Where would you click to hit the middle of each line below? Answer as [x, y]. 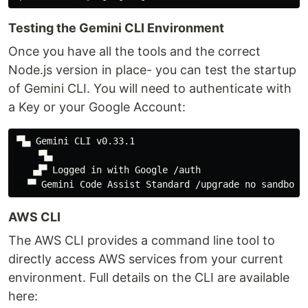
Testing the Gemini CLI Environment [116, 27]
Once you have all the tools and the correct [134, 51]
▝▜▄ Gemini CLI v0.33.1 [74, 141]
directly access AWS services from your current [146, 258]
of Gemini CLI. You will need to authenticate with [150, 88]
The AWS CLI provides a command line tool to [142, 240]
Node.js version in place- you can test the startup [152, 69]
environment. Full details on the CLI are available [149, 277]
